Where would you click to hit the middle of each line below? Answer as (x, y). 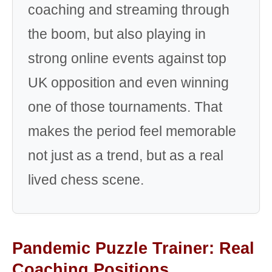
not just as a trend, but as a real (126, 155)
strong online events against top (127, 58)
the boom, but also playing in (117, 34)
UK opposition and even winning (128, 83)
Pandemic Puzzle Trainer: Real (133, 248)
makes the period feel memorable (132, 131)
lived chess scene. (86, 180)
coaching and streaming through (129, 10)
